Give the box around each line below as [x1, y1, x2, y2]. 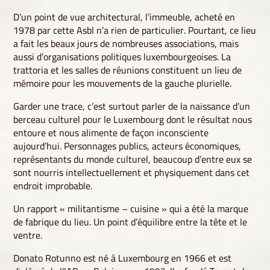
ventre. [13, 226, 43, 245]
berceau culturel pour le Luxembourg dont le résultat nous [13, 110, 253, 129]
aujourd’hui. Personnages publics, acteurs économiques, [13, 137, 242, 155]
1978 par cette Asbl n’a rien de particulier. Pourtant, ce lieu [13, 21, 257, 40]
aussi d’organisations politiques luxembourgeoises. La [13, 48, 231, 66]
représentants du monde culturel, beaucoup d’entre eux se [13, 150, 253, 169]
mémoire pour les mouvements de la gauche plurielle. [13, 74, 232, 93]
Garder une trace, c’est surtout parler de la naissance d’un [13, 97, 251, 116]
